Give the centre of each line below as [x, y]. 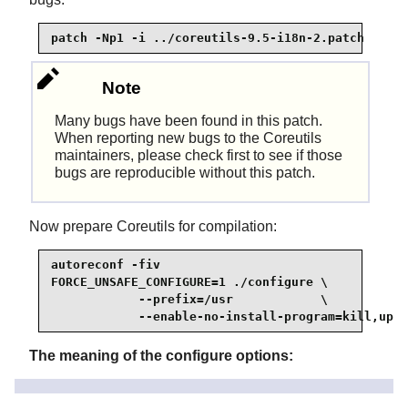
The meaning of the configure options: [161, 355]
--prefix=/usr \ [189, 300]
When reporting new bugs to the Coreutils [189, 138]
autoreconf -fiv [106, 265]
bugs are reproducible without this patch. [185, 172]
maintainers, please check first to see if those [199, 155]
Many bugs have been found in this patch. [189, 120]
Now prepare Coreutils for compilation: [153, 226]
